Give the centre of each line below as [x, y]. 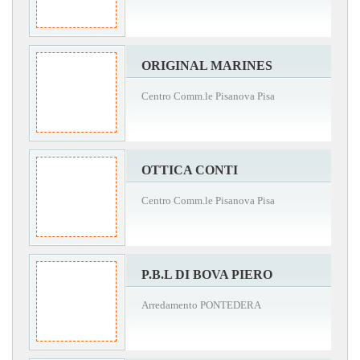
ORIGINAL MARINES [207, 66]
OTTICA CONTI [190, 170]
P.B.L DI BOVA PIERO [207, 275]
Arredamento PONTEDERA [201, 305]
